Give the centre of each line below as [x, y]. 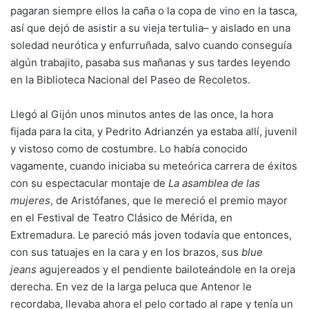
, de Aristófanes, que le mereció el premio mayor [169, 200]
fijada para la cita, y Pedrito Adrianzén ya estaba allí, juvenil [154, 131]
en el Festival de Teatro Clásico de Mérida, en [121, 218]
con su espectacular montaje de [89, 183]
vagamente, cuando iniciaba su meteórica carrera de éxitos [154, 166]
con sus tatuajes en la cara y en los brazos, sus [126, 252]
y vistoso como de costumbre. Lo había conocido [129, 149]
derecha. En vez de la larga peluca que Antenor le [131, 287]
